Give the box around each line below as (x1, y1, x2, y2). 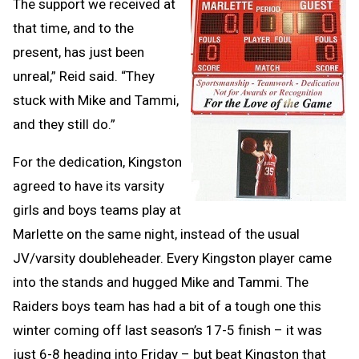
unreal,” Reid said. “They (13, 68, 155, 85)
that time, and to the (13, 20, 134, 37)
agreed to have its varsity (13, 178, 164, 195)
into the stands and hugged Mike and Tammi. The (13, 274, 309, 291)
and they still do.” (13, 116, 115, 133)
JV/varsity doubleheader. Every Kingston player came (13, 250, 332, 267)
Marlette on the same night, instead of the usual (13, 226, 300, 243)
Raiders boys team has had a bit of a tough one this (13, 298, 321, 315)
